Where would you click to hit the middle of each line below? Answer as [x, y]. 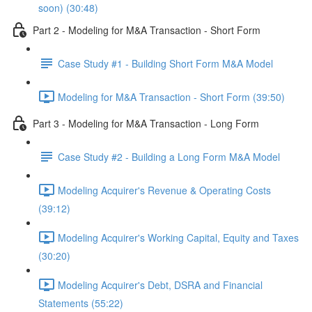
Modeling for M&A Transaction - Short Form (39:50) [171, 96]
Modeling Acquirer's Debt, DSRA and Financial [160, 284]
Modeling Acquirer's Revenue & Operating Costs [164, 190]
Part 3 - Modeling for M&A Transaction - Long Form [146, 123]
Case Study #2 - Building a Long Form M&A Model [169, 156]
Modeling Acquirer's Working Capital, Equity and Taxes [178, 237]
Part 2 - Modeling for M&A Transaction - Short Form [147, 30]
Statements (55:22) [81, 303]
